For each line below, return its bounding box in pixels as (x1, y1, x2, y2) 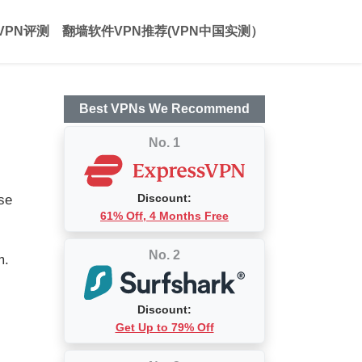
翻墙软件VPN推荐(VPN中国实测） (62, 24, 263, 38)
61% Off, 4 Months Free (100, 208, 229, 222)
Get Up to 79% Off (115, 321, 214, 335)
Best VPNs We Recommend (79, 102, 250, 116)
